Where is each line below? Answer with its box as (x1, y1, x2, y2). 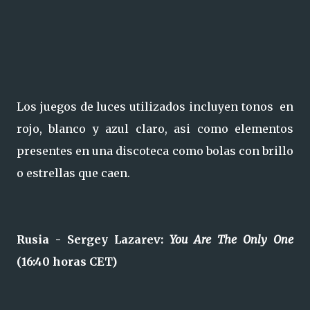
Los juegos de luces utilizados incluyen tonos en (17, 100, 293, 113)
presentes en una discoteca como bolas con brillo (17, 144, 293, 158)
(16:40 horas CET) (17, 255, 117, 268)
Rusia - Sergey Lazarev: (17, 232, 170, 246)
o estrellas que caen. (17, 166, 130, 180)
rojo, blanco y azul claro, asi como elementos (17, 122, 293, 136)
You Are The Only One (170, 232, 293, 246)
